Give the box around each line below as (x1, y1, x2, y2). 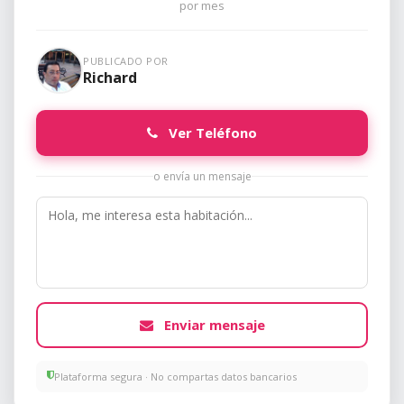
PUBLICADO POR (83, 53, 169, 68)
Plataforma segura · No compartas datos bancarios (54, 370, 297, 384)
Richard (83, 67, 137, 87)
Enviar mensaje (160, 316, 265, 335)
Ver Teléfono (165, 124, 257, 142)
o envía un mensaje (152, 169, 252, 185)
